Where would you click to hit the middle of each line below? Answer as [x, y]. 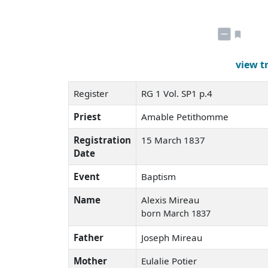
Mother [90, 261]
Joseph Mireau [172, 237]
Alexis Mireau [170, 200]
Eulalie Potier [169, 261]
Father [89, 237]
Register [91, 93]
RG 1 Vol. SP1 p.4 [178, 93]
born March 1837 [176, 213]
